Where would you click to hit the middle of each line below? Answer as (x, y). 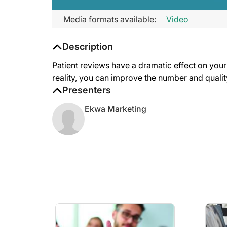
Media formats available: (110, 19)
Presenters (87, 90)
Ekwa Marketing (116, 109)
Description (88, 46)
